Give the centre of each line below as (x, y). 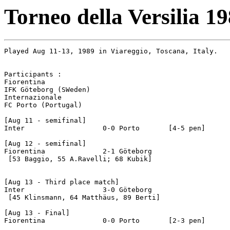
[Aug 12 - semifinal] (45, 143)
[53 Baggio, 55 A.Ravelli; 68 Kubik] (78, 159)
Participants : (33, 74)
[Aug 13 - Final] (37, 213)
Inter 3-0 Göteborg (14, 189)
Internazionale (33, 97)
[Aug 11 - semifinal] (45, 120)
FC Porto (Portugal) (43, 105)
